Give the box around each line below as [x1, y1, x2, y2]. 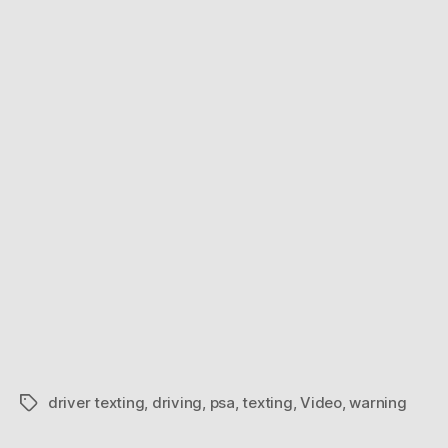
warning [349, 392, 407, 412]
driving [151, 392, 203, 412]
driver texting [48, 392, 145, 412]
